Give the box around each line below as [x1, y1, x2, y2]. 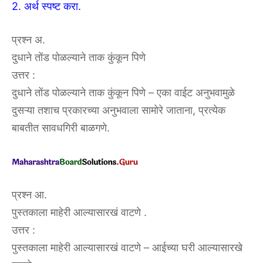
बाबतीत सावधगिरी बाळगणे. [12, 121, 110, 134]
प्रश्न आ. [12, 188, 47, 201]
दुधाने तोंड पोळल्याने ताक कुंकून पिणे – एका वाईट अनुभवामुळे [12, 86, 235, 99]
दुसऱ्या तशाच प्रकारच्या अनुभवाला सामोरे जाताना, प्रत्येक [12, 103, 225, 116]
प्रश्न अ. [12, 33, 45, 46]
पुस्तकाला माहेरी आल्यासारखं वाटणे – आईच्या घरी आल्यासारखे [12, 241, 242, 254]
